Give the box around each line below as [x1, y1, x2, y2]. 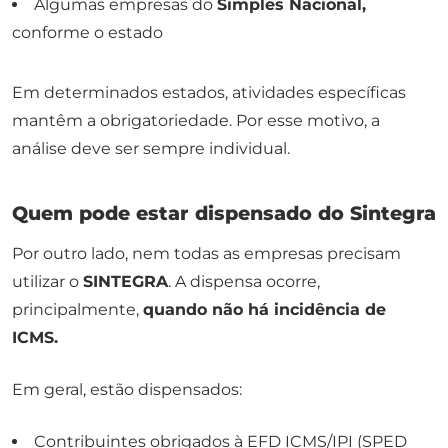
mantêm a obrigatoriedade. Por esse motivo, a [12, 110, 380, 130]
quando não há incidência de [143, 299, 386, 319]
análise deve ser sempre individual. [12, 138, 290, 158]
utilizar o [12, 271, 83, 291]
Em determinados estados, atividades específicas [12, 82, 406, 102]
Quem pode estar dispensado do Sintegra [12, 200, 436, 225]
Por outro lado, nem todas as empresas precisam [12, 243, 401, 263]
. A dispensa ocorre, [168, 271, 320, 291]
